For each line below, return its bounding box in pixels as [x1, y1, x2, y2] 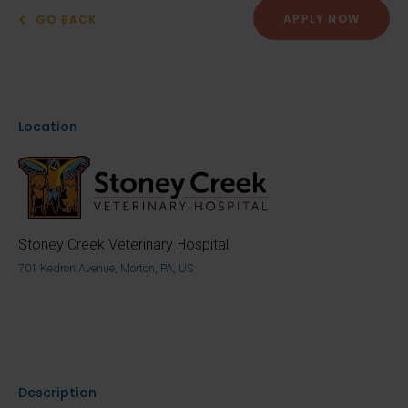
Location [18, 117, 77, 136]
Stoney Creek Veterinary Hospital [18, 236, 229, 254]
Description [18, 383, 97, 403]
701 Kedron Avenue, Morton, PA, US [18, 261, 193, 276]
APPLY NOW [283, 11, 360, 27]
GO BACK [36, 12, 97, 28]
